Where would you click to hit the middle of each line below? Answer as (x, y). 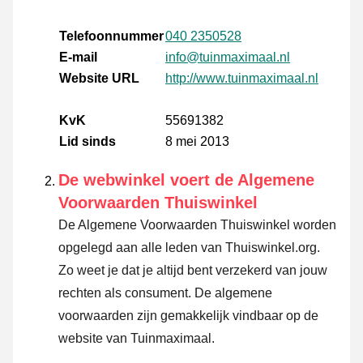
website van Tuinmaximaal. (137, 339)
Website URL (99, 79)
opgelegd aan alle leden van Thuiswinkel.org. (189, 248)
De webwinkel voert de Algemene (186, 180)
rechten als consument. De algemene (165, 293)
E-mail (78, 58)
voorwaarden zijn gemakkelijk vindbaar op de (188, 316)
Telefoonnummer (111, 36)
